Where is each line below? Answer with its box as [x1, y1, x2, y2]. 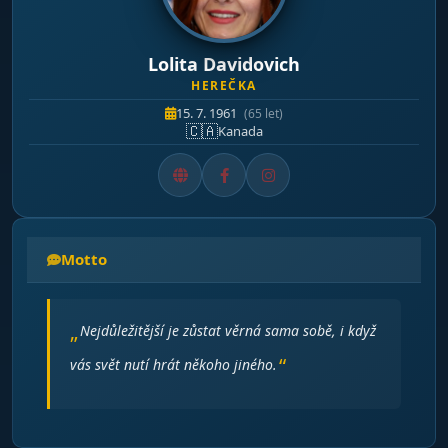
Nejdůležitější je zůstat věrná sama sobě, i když [80, 321, 376, 340]
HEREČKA [191, 77, 257, 94]
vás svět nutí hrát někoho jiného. [70, 355, 277, 374]
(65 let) [244, 105, 283, 122]
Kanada [217, 122, 263, 140]
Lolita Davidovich [148, 52, 300, 76]
